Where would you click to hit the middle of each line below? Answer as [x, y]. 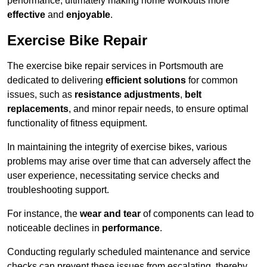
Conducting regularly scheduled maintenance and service [129, 252]
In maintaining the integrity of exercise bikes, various [117, 147]
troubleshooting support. [58, 190]
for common [212, 80]
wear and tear [110, 214]
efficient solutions [146, 80]
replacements [38, 109]
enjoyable [88, 15]
